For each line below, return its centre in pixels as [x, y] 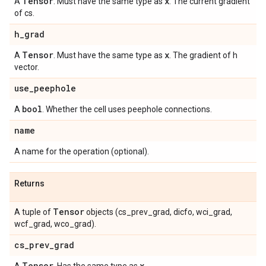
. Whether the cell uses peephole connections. [127, 109]
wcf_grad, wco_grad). [55, 224]
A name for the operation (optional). [82, 151]
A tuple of [34, 212]
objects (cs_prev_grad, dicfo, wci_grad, [158, 212]
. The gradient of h [203, 55]
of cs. [24, 13]
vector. [27, 67]
